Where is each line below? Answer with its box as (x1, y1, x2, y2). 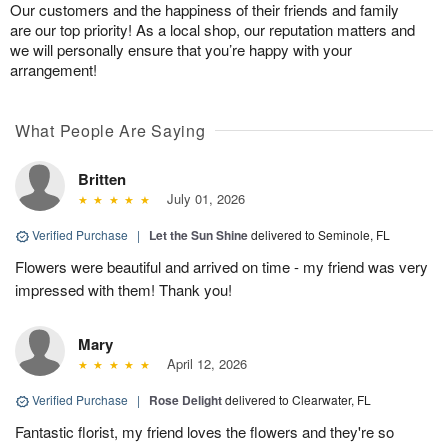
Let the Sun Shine (149, 226, 248, 245)
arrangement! (10, 59, 97, 81)
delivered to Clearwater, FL (225, 391, 371, 409)
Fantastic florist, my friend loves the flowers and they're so (15, 421, 394, 443)
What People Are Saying (15, 119, 206, 143)
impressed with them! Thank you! (15, 279, 232, 301)
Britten (78, 168, 126, 191)
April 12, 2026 (158, 354, 247, 374)
